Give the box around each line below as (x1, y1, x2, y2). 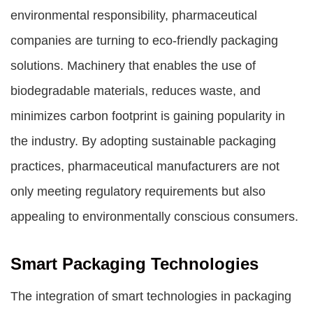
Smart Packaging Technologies (10, 254, 259, 273)
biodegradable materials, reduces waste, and (10, 84, 261, 98)
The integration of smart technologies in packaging (10, 289, 291, 303)
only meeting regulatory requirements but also (10, 184, 265, 198)
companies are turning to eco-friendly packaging (10, 34, 278, 48)
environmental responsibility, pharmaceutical (10, 8, 257, 22)
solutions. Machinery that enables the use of (10, 59, 256, 73)
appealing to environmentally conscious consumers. (10, 210, 298, 224)
